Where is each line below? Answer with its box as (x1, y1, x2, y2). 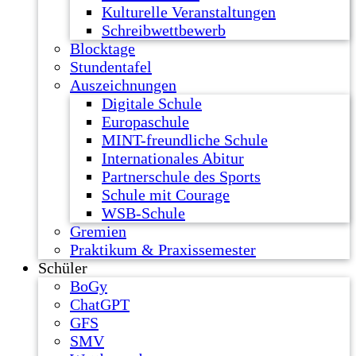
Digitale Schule (102, 95, 202, 112)
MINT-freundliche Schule (102, 131, 268, 149)
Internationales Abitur (102, 149, 244, 167)
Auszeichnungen (70, 76, 176, 94)
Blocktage (70, 40, 135, 57)
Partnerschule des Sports (102, 168, 261, 185)
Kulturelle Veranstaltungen (102, 3, 276, 21)
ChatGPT (70, 296, 130, 313)
